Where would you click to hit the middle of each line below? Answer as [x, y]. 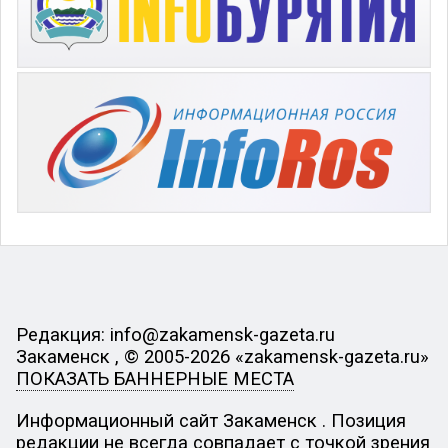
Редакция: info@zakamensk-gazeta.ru [175, 335]
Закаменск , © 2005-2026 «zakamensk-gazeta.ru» [222, 357]
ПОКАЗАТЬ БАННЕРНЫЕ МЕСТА [154, 379]
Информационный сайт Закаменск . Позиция [210, 420]
